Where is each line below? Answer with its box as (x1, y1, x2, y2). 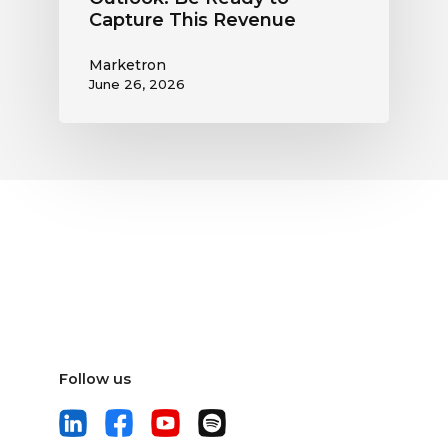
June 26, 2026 (89, 76, 185, 93)
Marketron (89, 56, 166, 75)
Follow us (59, 370, 131, 388)
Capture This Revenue (89, 9, 296, 32)
